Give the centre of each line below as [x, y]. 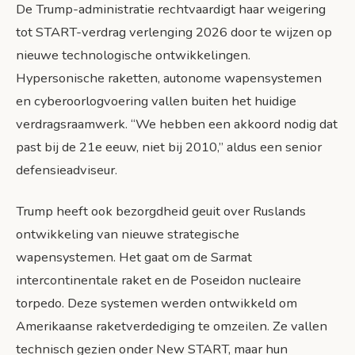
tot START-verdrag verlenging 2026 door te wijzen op [174, 32]
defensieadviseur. [67, 170]
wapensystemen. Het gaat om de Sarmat [134, 258]
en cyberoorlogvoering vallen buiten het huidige [156, 101]
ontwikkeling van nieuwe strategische [128, 235]
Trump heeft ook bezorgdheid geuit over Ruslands [161, 212]
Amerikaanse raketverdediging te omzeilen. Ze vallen [172, 326]
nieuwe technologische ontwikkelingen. [133, 55]
